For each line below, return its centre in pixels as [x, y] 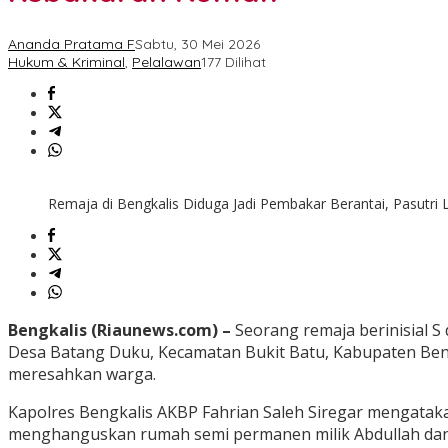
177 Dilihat [233, 62]
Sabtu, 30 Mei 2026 [197, 44]
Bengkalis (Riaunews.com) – [119, 330]
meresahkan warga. [82, 374]
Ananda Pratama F [71, 44]
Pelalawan [166, 62]
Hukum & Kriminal [66, 62]
